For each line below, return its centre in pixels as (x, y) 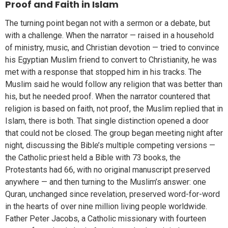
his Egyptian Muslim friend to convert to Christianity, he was (111, 60)
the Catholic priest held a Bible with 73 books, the (93, 157)
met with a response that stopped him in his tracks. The (103, 72)
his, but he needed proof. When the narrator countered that (108, 96)
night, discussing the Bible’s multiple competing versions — (110, 145)
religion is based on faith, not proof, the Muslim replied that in (114, 108)
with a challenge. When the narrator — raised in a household (109, 35)
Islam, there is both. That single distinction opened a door (107, 121)
